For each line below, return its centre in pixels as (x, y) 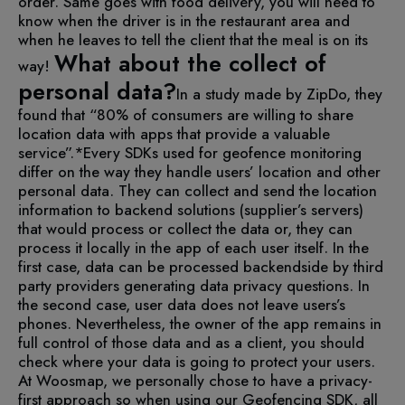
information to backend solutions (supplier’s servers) (191, 210)
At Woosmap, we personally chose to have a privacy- (195, 381)
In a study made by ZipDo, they (279, 94)
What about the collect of (190, 64)
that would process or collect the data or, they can (185, 229)
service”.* (51, 153)
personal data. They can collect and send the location (198, 191)
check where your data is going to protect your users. (197, 362)
